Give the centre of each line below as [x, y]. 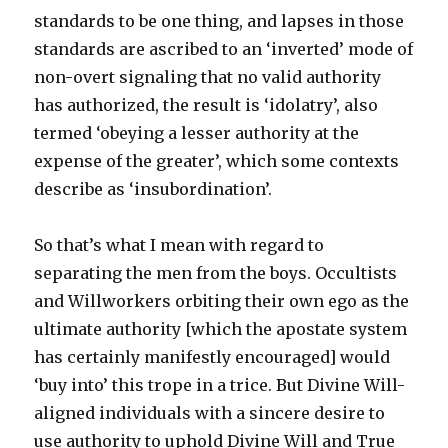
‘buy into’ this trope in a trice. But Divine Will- [220, 385]
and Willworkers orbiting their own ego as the [222, 301]
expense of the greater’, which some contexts [217, 161]
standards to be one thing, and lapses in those [219, 21]
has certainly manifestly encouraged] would [212, 357]
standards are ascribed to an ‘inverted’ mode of [224, 49]
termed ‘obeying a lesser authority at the [197, 133]
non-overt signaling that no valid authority [208, 77]
